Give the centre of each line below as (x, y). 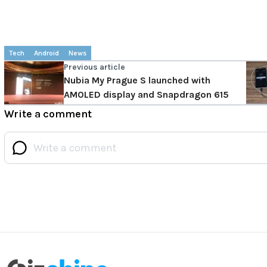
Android (46, 53)
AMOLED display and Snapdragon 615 (146, 95)
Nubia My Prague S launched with (137, 80)
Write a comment (48, 114)
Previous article (94, 67)
